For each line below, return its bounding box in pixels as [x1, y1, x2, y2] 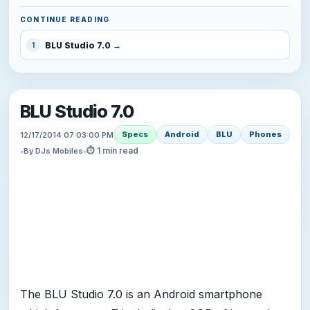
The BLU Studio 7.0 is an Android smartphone [20, 287, 262, 302]
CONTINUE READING [20, 15, 110, 24]
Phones [249, 129, 282, 140]
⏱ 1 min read [86, 145, 138, 156]
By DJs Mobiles [24, 146, 83, 156]
